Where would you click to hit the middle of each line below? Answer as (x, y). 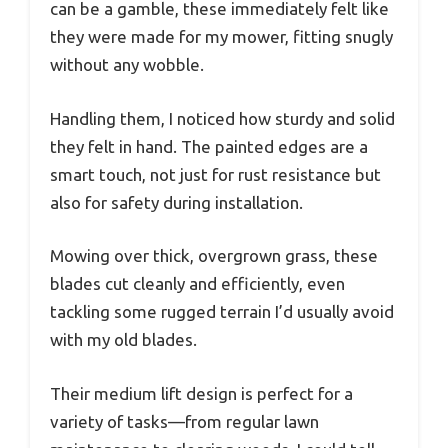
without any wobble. (127, 65)
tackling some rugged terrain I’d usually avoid (222, 312)
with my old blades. (123, 340)
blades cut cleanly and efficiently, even (197, 284)
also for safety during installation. (176, 202)
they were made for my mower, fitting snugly (221, 37)
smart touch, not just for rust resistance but (215, 174)
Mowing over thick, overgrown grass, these (214, 256)
